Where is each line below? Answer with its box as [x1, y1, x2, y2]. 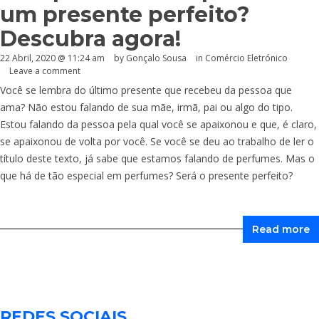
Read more [252, 223, 310, 236]
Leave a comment [9, 65, 80, 78]
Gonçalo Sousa [126, 51, 187, 64]
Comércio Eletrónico [205, 51, 288, 64]
